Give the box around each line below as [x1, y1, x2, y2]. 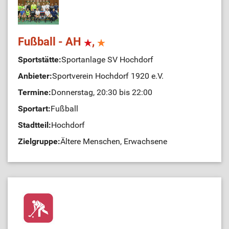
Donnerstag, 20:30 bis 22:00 [51, 87, 152, 97]
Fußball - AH [18, 35, 84, 48]
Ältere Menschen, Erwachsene [60, 136, 167, 146]
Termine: [18, 87, 51, 97]
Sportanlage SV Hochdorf [61, 55, 153, 64]
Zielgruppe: [18, 136, 60, 146]
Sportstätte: [18, 55, 61, 64]
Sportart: [18, 104, 51, 113]
